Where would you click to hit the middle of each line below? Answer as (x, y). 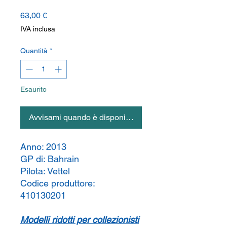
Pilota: (34, 171)
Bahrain (63, 159)
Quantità (34, 50)
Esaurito (33, 89)
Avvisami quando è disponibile (84, 117)
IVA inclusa (38, 29)
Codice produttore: (58, 183)
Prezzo (59, 15)
